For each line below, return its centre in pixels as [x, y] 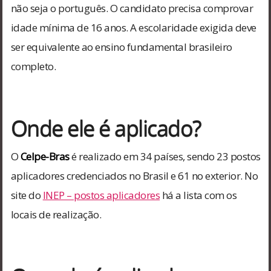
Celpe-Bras [45, 156]
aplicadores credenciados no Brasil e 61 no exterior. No [134, 175]
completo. [33, 66]
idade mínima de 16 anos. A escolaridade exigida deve [133, 27]
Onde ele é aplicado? [106, 128]
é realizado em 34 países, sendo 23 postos [165, 156]
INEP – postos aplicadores [101, 195]
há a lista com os [198, 195]
